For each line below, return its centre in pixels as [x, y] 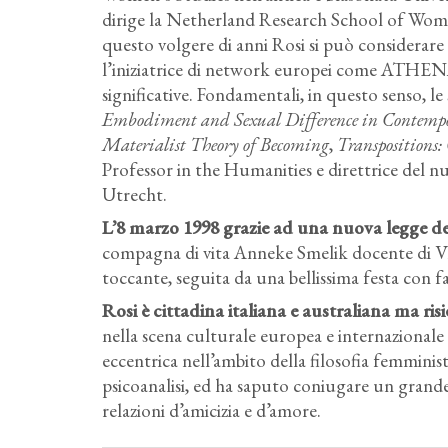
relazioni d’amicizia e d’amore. [211, 410]
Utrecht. [134, 194]
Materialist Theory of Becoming [215, 144]
